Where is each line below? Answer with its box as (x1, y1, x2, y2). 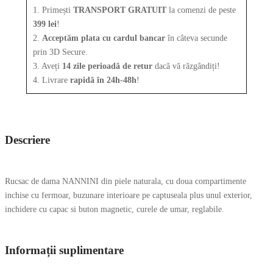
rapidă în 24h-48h (70, 75, 136, 85)
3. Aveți (33, 61, 62, 71)
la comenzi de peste (166, 5, 236, 15)
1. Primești (33, 5, 73, 15)
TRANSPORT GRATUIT (73, 5, 166, 15)
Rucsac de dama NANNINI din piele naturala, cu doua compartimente (5, 176, 246, 186)
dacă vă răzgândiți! (152, 61, 220, 71)
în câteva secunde (165, 33, 227, 43)
